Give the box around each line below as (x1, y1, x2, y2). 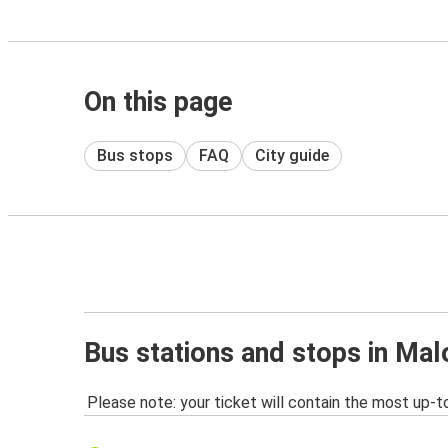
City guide (255, 145, 329, 165)
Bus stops (97, 145, 173, 165)
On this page (84, 86, 233, 118)
